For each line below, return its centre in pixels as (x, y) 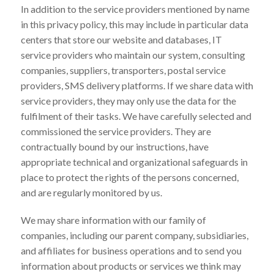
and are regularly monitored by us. (91, 192)
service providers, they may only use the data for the (128, 100)
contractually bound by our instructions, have (114, 146)
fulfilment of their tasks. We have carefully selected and (136, 116)
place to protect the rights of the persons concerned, (129, 177)
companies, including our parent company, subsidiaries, (134, 235)
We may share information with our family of (113, 220)
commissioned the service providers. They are (116, 131)
